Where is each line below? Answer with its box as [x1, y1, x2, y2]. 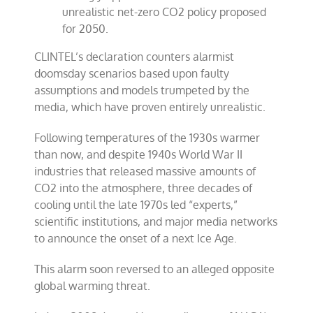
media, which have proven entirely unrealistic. [34, 100, 266, 114]
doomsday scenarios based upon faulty [34, 66, 230, 80]
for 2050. [62, 22, 109, 36]
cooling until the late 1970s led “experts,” [34, 198, 238, 212]
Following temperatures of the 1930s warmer [34, 131, 261, 145]
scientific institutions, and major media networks [34, 214, 278, 228]
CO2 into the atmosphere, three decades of [34, 181, 253, 195]
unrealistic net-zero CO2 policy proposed [62, 5, 267, 19]
